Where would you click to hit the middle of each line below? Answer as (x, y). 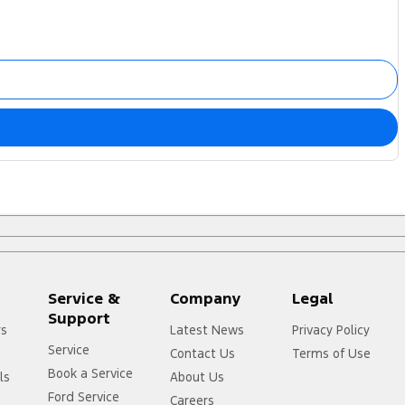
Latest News (207, 330)
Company (206, 299)
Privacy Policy (331, 330)
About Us (198, 377)
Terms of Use (332, 354)
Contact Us (203, 354)
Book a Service (91, 374)
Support (80, 319)
